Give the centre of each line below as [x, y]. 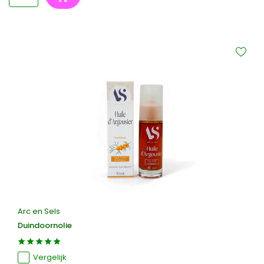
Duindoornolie [45, 225]
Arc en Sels [39, 211]
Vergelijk [50, 257]
